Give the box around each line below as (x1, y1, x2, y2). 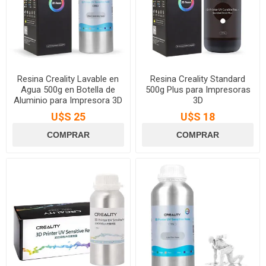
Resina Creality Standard (150, 73, 246, 84)
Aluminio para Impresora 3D (14, 94, 123, 106)
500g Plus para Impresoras (145, 84, 251, 95)
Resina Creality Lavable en (17, 73, 119, 84)
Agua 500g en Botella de (21, 84, 116, 95)
